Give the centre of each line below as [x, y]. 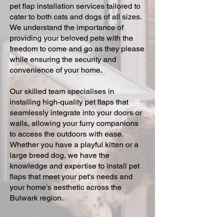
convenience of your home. [56, 70]
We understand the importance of [67, 27]
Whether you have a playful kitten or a [74, 145]
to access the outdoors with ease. [66, 134]
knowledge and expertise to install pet [75, 166]
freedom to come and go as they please [77, 49]
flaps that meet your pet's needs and [71, 177]
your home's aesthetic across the [66, 187]
